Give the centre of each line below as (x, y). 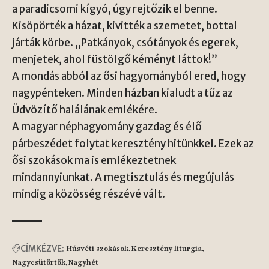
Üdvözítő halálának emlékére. (85, 110)
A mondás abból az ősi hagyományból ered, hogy (129, 76)
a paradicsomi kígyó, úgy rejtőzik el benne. (115, 9)
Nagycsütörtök (39, 262)
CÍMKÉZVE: (42, 248)
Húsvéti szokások (97, 248)
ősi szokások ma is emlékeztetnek (94, 160)
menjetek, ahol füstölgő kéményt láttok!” (115, 59)
